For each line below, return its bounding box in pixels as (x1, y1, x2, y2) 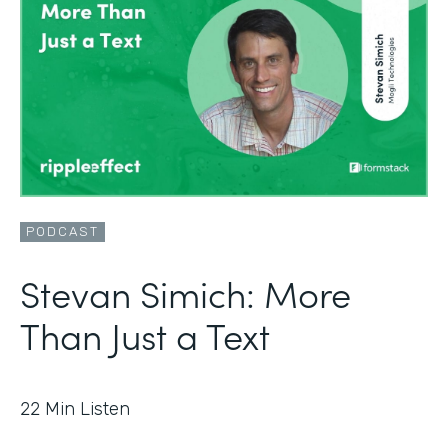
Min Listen (45, 397, 130, 420)
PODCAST (26, 223, 99, 239)
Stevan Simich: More (20, 266, 351, 318)
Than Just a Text (20, 308, 270, 360)
